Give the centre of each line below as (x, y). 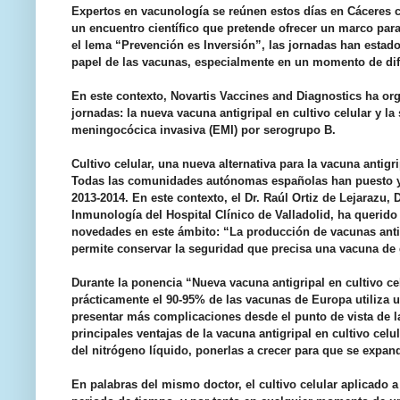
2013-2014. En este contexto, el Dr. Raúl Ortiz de (205, 198)
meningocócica (114, 130)
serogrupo (292, 130)
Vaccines (244, 96)
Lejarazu (363, 198)
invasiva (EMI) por (210, 130)
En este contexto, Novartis (146, 96)
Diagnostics (329, 96)
